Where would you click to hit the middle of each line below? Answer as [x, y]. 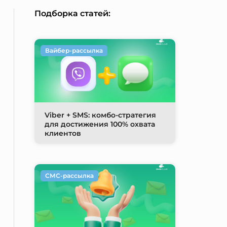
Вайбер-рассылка [74, 50]
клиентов [63, 133]
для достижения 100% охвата [100, 124]
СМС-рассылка [69, 176]
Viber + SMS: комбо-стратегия [100, 115]
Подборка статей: [72, 13]
